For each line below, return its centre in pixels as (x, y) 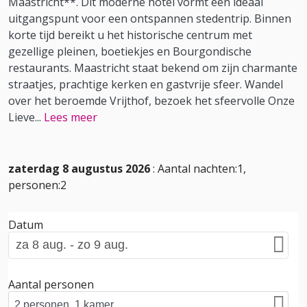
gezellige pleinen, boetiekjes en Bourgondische (130, 51)
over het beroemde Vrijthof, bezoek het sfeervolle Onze (151, 100)
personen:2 (37, 185)
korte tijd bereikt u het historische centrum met (130, 35)
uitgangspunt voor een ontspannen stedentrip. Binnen (150, 18)
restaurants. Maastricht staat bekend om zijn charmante (153, 67)
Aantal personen (51, 284)
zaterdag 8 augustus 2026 (79, 169)
